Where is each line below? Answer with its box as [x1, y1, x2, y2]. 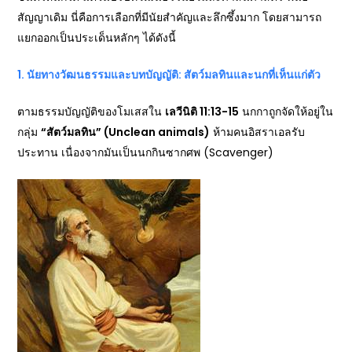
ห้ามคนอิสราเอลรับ [210, 124, 306, 140]
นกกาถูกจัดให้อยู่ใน [239, 104, 334, 119]
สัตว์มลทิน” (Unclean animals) [46, 124, 211, 140]
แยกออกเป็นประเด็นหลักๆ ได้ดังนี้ [17, 30, 177, 46]
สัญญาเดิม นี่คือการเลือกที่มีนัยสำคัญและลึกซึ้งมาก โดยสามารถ [17, 9, 322, 25]
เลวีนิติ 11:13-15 [165, 104, 240, 119]
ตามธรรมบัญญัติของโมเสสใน [17, 104, 166, 119]
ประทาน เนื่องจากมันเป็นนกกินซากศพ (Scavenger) [17, 145, 274, 160]
